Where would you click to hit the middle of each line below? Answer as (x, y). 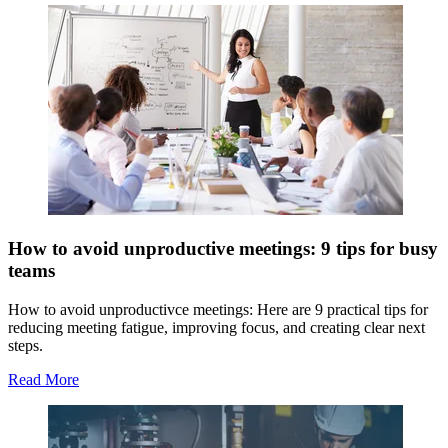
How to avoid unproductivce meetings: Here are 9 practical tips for (218, 309)
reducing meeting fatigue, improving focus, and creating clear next (216, 327)
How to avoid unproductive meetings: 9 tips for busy (223, 248)
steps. (25, 345)
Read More (43, 379)
